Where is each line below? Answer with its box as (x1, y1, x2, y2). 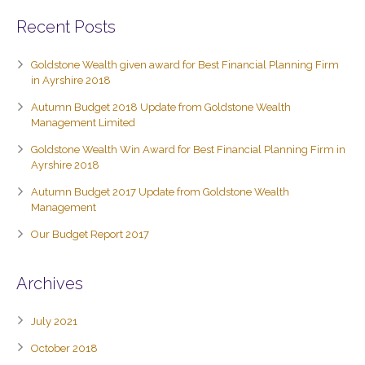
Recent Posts (16, 17, 116, 37)
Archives (16, 274, 83, 293)
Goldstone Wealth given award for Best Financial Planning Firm (31, 59, 339, 71)
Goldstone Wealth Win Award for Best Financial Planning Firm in (31, 143, 345, 156)
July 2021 (31, 315, 77, 328)
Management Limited (31, 117, 135, 129)
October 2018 (31, 342, 98, 354)
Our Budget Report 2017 (31, 228, 149, 240)
